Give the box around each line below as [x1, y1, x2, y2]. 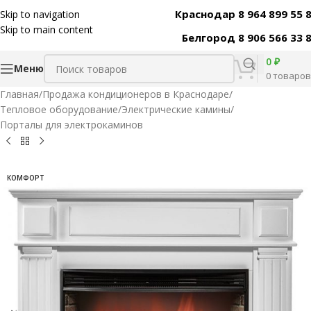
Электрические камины [121, 103, 230, 116]
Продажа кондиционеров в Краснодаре [42, 87, 229, 101]
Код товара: [236, 8, 282, 18]
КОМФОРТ [7, 173, 44, 183]
